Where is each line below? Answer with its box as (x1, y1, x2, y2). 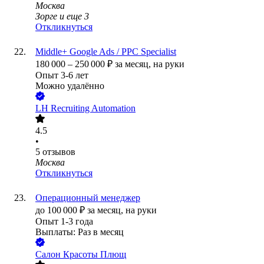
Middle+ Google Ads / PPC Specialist (35, 47, 176, 57)
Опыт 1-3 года (35, 216, 93, 227)
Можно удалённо (35, 81, 104, 91)
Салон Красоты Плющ (35, 249, 126, 260)
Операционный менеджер (35, 193, 140, 203)
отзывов (42, 147, 75, 157)
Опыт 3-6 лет (35, 70, 88, 81)
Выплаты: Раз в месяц (35, 227, 124, 237)
